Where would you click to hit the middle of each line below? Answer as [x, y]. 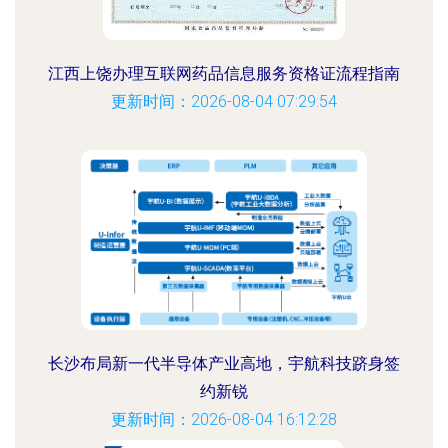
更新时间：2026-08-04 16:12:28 [224, 419]
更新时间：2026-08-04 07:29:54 [224, 101]
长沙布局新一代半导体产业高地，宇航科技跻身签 [224, 363]
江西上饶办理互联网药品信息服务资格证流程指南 [224, 73]
